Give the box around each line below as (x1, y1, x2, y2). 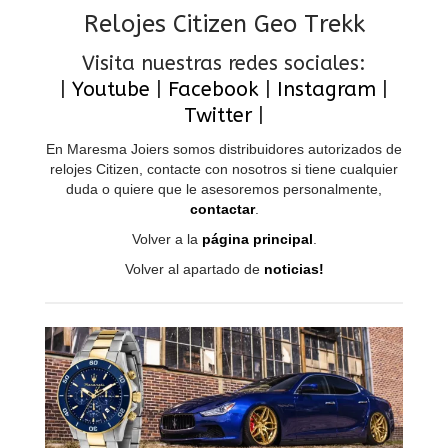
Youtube (72, 77, 150, 101)
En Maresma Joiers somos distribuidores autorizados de (46, 140, 402, 157)
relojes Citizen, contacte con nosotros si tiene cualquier (50, 160, 398, 177)
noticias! (263, 260, 324, 277)
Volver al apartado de (124, 260, 264, 277)
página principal (201, 230, 313, 247)
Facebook (168, 77, 259, 101)
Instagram (277, 77, 376, 101)
